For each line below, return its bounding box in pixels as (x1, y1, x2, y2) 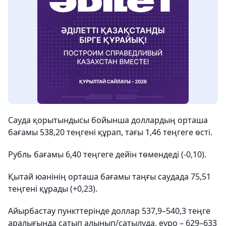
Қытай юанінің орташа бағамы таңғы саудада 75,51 (8, 171, 211, 182)
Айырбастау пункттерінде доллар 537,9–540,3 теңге (8, 205, 210, 216)
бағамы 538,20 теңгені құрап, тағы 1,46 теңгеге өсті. (8, 127, 212, 138)
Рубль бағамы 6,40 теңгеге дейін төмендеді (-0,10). (8, 149, 206, 160)
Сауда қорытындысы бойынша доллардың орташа (8, 115, 208, 126)
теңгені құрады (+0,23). (8, 183, 97, 194)
